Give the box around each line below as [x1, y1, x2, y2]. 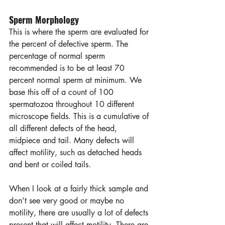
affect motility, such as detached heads [9, 147, 144, 158]
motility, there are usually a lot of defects [9, 207, 151, 218]
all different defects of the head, [9, 123, 120, 134]
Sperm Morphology [9, 13, 79, 26]
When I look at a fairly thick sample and [9, 183, 151, 194]
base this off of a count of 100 [9, 86, 116, 97]
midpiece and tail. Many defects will [9, 135, 137, 146]
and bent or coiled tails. [9, 159, 96, 170]
